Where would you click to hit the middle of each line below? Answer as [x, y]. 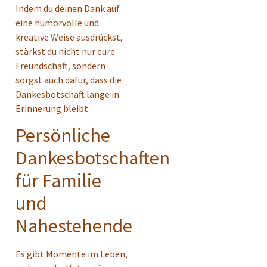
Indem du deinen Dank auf [68, 8]
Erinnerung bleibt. [53, 108]
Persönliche [63, 135]
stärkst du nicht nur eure [65, 51]
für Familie [58, 180]
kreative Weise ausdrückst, [69, 37]
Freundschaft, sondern [60, 65]
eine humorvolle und [57, 22]
